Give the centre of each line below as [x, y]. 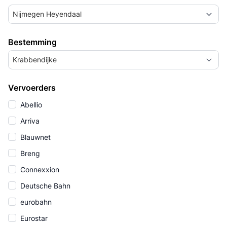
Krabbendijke [35, 60]
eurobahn [35, 202]
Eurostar [33, 218]
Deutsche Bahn [44, 186]
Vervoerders [32, 88]
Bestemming [32, 42]
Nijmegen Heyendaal [47, 14]
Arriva [29, 121]
